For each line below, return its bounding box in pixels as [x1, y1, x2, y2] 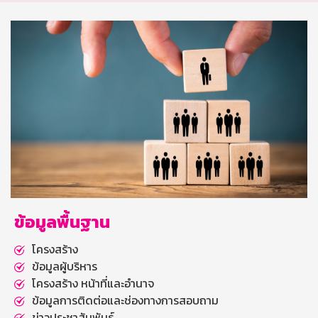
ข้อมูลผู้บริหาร [32, 257, 97, 275]
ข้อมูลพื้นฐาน [14, 209, 110, 234]
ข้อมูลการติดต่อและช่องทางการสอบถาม [32, 291, 219, 309]
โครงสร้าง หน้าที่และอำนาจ [32, 274, 154, 292]
